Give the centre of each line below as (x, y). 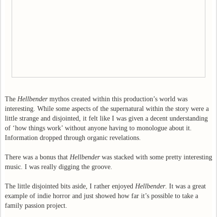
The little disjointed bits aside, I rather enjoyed (70, 186)
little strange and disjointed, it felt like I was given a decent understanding (106, 118)
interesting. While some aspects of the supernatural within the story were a (107, 108)
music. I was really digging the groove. (59, 167)
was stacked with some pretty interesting (156, 157)
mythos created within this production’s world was (117, 99)
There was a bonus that (37, 157)
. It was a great (186, 186)
